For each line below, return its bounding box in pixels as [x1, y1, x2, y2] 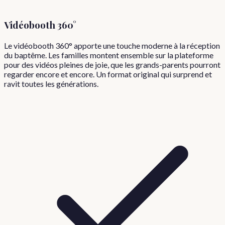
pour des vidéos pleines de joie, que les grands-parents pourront [4, 60, 220, 70]
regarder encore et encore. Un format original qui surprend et [4, 69, 212, 79]
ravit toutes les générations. [4, 79, 98, 89]
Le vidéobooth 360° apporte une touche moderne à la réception [4, 41, 220, 51]
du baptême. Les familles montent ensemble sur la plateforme [4, 50, 213, 60]
